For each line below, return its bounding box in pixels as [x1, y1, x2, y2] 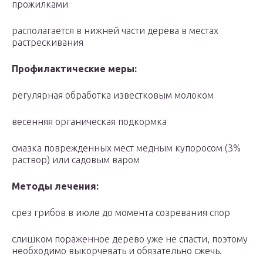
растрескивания [12, 37, 83, 48]
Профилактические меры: [12, 63, 137, 75]
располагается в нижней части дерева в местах [12, 25, 218, 36]
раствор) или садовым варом [12, 154, 140, 166]
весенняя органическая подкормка [12, 116, 167, 127]
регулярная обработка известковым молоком [12, 90, 214, 101]
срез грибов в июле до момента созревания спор [12, 207, 230, 218]
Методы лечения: [12, 181, 99, 192]
